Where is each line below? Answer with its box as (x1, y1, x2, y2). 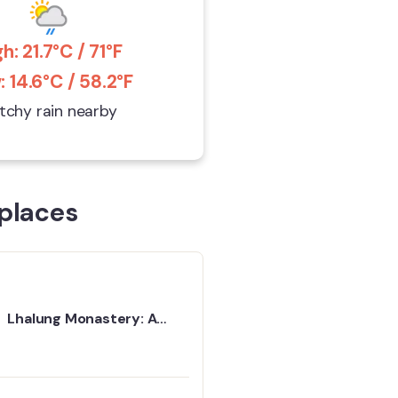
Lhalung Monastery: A (7, 309, 157, 328)
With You (7, 348, 69, 367)
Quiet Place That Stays (7, 329, 167, 347)
